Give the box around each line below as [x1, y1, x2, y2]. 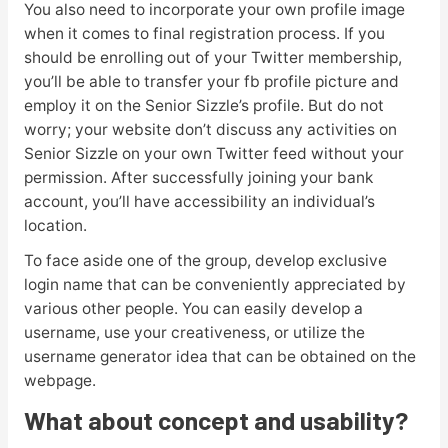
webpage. [23, 371, 96, 391]
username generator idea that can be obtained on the [23, 347, 416, 367]
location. [23, 216, 87, 236]
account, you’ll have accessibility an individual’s [23, 192, 375, 212]
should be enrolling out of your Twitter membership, [23, 48, 402, 68]
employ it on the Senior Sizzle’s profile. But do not [23, 96, 384, 116]
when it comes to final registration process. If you [23, 24, 385, 44]
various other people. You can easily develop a [23, 299, 363, 319]
